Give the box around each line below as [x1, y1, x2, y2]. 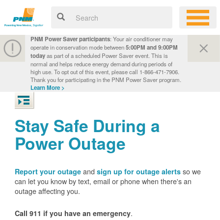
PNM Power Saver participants [30, 35, 110, 43]
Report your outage [15, 166, 81, 176]
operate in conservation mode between [30, 43, 126, 51]
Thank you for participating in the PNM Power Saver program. [30, 76, 181, 83]
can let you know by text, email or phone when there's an [15, 176, 192, 186]
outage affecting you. [15, 186, 80, 196]
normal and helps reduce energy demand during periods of [30, 60, 172, 68]
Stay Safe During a [15, 113, 160, 137]
